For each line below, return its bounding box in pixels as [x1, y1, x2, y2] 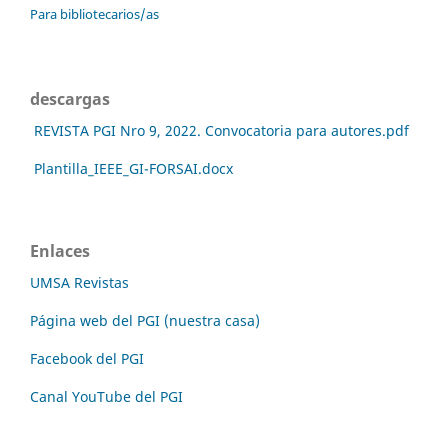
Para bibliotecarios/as [30, 5, 159, 24]
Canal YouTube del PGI [30, 386, 183, 406]
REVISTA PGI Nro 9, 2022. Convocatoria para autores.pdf [34, 121, 409, 140]
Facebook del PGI [30, 348, 144, 368]
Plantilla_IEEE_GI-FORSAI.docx [34, 159, 233, 178]
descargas [30, 88, 110, 111]
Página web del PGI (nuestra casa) [30, 310, 260, 330]
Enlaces [30, 240, 90, 262]
